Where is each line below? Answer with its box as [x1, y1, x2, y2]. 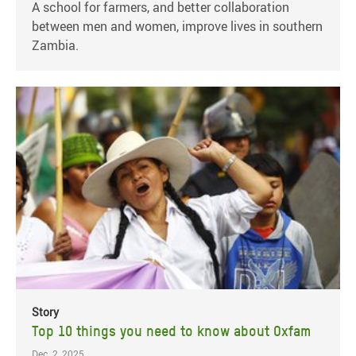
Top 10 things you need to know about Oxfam [32, 323, 311, 340]
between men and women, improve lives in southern [32, 17, 323, 35]
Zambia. [32, 36, 79, 54]
